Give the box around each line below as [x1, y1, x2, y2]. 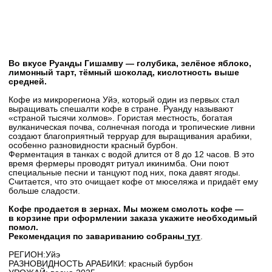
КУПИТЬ [53, 22, 89, 32]
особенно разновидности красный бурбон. [8, 140, 178, 151]
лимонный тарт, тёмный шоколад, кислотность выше [8, 67, 239, 78]
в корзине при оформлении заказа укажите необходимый [8, 213, 257, 223]
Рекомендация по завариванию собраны [8, 231, 185, 242]
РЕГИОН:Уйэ [8, 250, 60, 260]
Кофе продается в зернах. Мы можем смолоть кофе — [8, 204, 243, 214]
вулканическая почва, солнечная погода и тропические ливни [8, 122, 255, 132]
